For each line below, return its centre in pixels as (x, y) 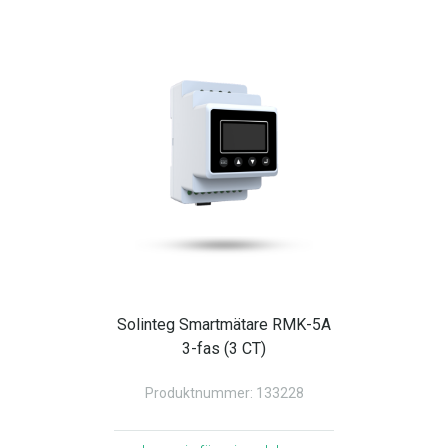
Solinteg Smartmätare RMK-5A (224, 324)
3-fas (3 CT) (224, 348)
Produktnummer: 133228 (224, 393)
